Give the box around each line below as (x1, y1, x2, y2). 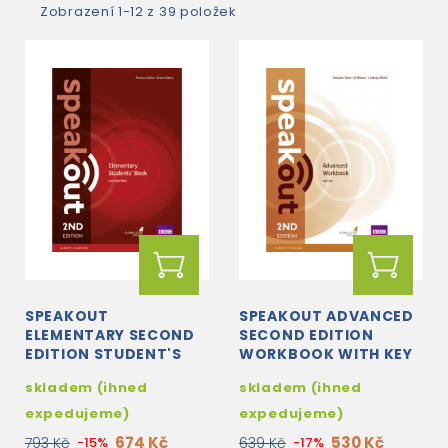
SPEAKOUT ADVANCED (239, 306, 414, 326)
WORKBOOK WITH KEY (239, 344, 413, 364)
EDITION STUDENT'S (25, 344, 182, 364)
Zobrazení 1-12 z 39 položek (40, 2, 237, 21)
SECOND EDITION (239, 325, 374, 345)
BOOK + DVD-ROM (25, 363, 168, 383)
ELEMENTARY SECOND (25, 325, 195, 345)
